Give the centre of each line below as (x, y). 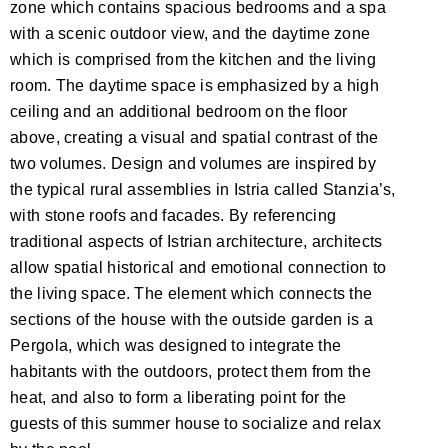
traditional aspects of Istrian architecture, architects (196, 241)
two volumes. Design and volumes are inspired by (193, 163)
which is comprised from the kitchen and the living (193, 59)
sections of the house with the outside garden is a (191, 319)
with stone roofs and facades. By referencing (173, 215)
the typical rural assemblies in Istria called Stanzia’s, (203, 189)
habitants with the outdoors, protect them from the (190, 371)
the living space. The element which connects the (191, 293)
